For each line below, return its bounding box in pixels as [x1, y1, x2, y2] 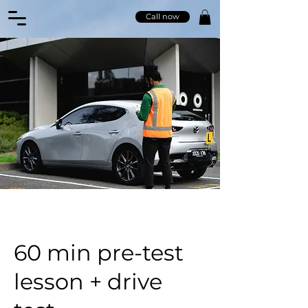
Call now [146, 12, 179, 21]
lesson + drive [14, 267, 162, 295]
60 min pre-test [14, 239, 184, 266]
